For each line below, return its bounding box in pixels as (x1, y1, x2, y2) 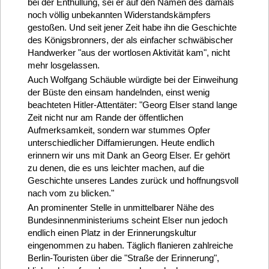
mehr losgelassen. (27, 60, 100, 70)
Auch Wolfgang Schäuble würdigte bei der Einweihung (27, 74, 238, 85)
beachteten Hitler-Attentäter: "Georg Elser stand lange (27, 100, 237, 110)
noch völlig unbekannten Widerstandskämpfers (27, 10, 211, 20)
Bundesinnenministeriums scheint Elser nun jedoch (27, 215, 228, 226)
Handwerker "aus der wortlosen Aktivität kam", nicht (27, 47, 230, 58)
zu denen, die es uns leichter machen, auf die (27, 163, 204, 174)
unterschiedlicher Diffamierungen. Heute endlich (27, 138, 214, 148)
